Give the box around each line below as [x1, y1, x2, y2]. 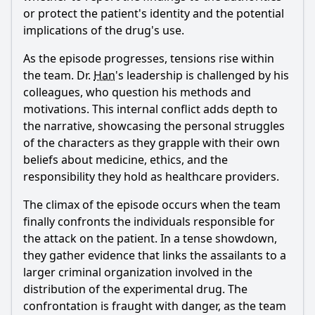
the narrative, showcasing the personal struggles [23, 118, 285, 134]
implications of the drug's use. [23, 22, 184, 38]
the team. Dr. [23, 67, 94, 83]
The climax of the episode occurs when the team [23, 197, 281, 212]
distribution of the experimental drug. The [23, 281, 247, 297]
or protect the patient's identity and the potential [23, 6, 284, 21]
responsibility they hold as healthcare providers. [23, 169, 279, 184]
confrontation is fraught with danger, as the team [23, 298, 286, 314]
